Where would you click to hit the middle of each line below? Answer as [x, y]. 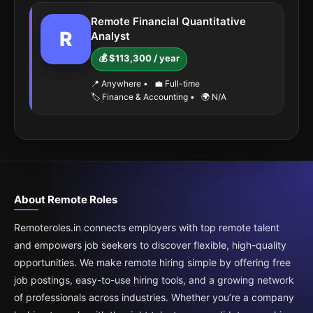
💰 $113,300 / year [139, 58]
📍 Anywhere [117, 83]
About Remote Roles [66, 199]
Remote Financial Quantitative [168, 21]
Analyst [110, 36]
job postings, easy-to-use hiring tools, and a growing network [154, 280]
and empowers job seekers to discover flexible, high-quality [150, 245]
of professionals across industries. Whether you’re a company [154, 297]
